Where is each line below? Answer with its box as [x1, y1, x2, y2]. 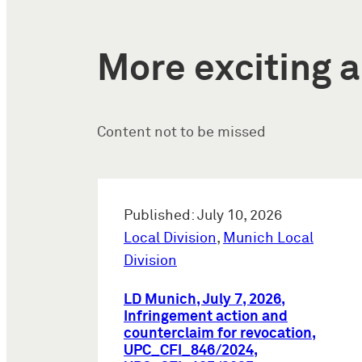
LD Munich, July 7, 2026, [124, 293, 285, 308]
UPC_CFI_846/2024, [124, 343, 258, 359]
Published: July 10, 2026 [124, 208, 282, 224]
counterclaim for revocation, [124, 326, 316, 342]
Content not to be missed [97, 125, 266, 141]
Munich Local [223, 231, 314, 246]
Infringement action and [124, 309, 288, 325]
